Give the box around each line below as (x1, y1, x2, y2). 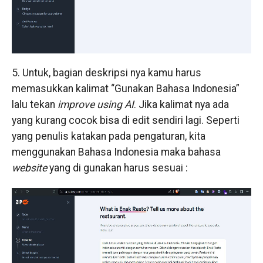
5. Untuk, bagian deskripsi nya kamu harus (11, 66, 201, 79)
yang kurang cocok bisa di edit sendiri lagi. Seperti (11, 114, 240, 126)
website (11, 161, 47, 174)
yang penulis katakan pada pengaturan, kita (11, 130, 205, 142)
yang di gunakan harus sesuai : (46, 161, 188, 174)
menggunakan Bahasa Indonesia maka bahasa (11, 146, 221, 158)
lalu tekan (11, 98, 58, 110)
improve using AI (57, 98, 134, 110)
